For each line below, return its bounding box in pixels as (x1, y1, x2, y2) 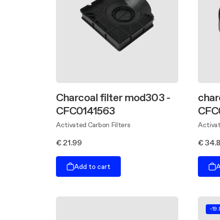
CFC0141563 (56, 103, 115, 118)
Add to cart (74, 161, 110, 171)
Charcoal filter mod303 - (56, 90, 170, 105)
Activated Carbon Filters (56, 120, 131, 130)
